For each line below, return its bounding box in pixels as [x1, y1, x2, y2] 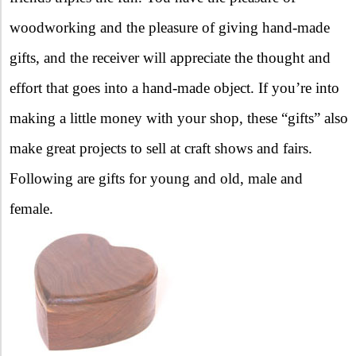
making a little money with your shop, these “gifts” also [10, 109, 348, 126]
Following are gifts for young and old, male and [10, 169, 303, 187]
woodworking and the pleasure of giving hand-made [10, 18, 330, 36]
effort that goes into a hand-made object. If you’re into [10, 79, 339, 96]
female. [10, 199, 53, 217]
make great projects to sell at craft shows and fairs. [10, 139, 312, 157]
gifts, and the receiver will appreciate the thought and [10, 48, 331, 66]
